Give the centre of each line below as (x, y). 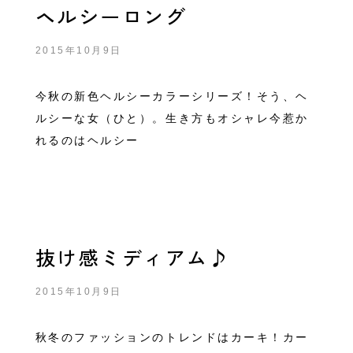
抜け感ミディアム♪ (133, 257)
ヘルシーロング (111, 16)
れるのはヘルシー (87, 140)
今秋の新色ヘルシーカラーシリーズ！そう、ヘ (172, 96)
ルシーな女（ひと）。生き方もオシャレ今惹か (172, 118)
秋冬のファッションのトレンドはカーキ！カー (172, 337)
